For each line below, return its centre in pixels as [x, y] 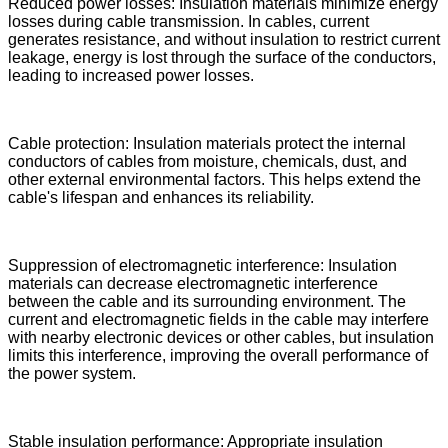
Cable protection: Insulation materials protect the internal [207, 143]
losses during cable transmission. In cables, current [188, 21]
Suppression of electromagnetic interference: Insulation [202, 265]
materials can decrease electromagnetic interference [193, 283]
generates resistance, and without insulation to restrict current [224, 39]
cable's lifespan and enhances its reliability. [161, 197]
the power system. [72, 373]
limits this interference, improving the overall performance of [218, 355]
